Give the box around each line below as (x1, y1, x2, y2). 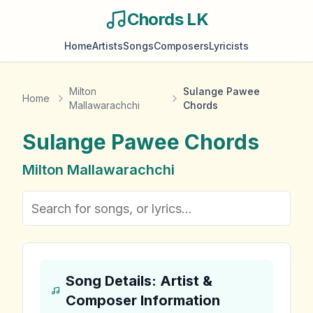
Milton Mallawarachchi (22, 161, 175, 178)
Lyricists (209, 40, 249, 52)
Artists (92, 40, 123, 52)
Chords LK (126, 9, 209, 29)
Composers (154, 40, 209, 52)
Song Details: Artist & (65, 272, 212, 289)
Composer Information (65, 292, 220, 309)
